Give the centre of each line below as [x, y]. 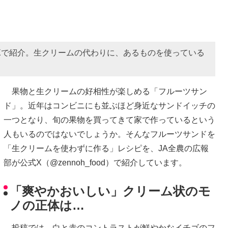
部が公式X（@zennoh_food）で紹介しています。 [95, 162]
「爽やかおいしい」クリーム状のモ [110, 191]
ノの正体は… [47, 206]
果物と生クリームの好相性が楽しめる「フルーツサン [105, 91]
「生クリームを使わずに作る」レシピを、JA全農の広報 [106, 148]
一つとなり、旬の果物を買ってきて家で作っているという [109, 120]
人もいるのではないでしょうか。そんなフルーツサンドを [109, 134]
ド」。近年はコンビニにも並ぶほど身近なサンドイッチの [109, 105]
